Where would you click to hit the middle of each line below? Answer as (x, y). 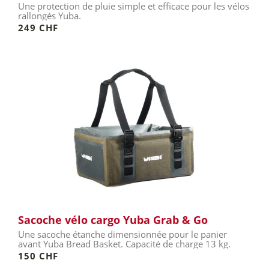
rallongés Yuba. (50, 16)
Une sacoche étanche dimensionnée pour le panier (122, 234)
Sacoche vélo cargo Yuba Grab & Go (113, 220)
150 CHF (38, 256)
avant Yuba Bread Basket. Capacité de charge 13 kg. (124, 244)
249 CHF (38, 28)
